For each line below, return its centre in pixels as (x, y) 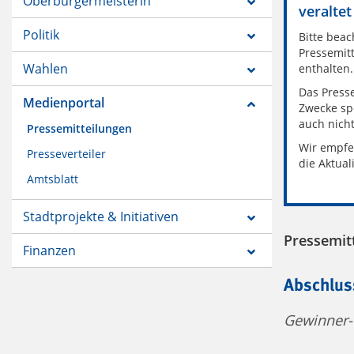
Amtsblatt (53, 179)
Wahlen (45, 69)
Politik (41, 35)
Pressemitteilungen (79, 129)
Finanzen (49, 251)
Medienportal (64, 103)
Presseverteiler (66, 154)
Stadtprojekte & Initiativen (101, 217)
